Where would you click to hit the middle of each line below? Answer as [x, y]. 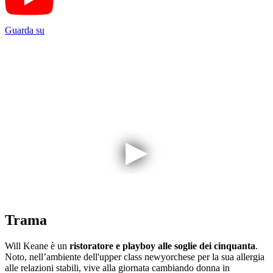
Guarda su [25, 30]
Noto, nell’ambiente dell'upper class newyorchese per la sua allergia [135, 257]
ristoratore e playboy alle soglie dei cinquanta [161, 246]
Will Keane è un [36, 246]
